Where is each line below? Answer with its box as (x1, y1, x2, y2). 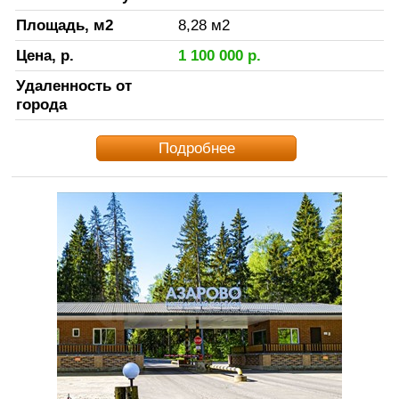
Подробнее (158, 138, 235, 157)
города (15, 94, 67, 113)
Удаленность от (15, 76, 132, 94)
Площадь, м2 (15, 15, 113, 34)
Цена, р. (15, 45, 74, 64)
